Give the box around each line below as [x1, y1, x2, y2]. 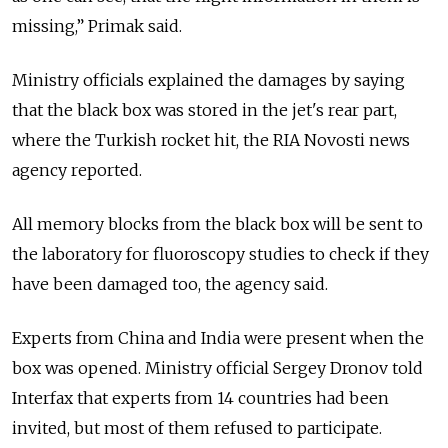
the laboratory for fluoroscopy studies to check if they [12, 243, 429, 264]
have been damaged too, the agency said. [12, 273, 328, 294]
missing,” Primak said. [12, 15, 182, 36]
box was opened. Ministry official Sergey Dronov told [12, 357, 423, 378]
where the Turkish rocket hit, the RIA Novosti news [12, 129, 410, 150]
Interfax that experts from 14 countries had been [12, 387, 389, 408]
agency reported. [12, 159, 142, 180]
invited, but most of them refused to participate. [12, 417, 382, 438]
